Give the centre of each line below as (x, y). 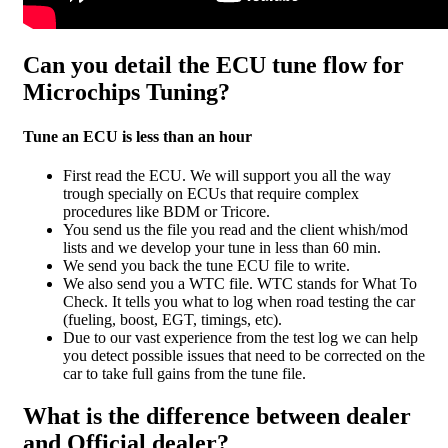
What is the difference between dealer (217, 415)
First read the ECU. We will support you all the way (227, 175)
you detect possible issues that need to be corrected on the (244, 355)
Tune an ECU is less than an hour (137, 136)
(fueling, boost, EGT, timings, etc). (172, 319)
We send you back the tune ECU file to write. (206, 265)
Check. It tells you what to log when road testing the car (239, 301)
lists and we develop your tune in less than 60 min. (222, 247)
